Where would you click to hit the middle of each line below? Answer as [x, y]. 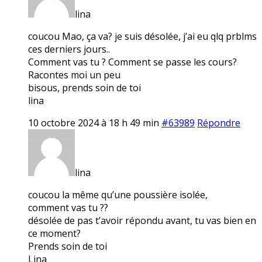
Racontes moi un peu [74, 75]
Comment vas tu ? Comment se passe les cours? [132, 62]
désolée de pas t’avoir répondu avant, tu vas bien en [142, 220]
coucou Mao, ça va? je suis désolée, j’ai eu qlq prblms [142, 36]
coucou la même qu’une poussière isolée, [118, 194]
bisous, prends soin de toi [85, 87]
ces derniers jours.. [69, 49]
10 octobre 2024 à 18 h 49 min [94, 123]
